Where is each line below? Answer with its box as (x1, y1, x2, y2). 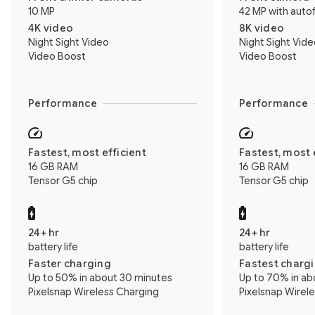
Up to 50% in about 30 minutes (28, 271, 172, 284)
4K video (28, 21, 73, 34)
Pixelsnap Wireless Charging (28, 285, 159, 298)
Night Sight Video (28, 35, 109, 49)
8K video (239, 21, 284, 34)
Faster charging (28, 257, 111, 270)
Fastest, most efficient (28, 146, 146, 159)
